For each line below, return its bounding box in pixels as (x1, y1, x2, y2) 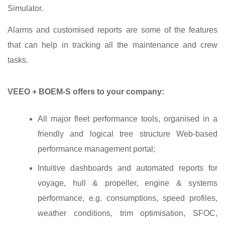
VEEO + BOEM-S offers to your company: (8, 87, 164, 96)
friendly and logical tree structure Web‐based (38, 130, 217, 139)
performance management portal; (38, 145, 155, 154)
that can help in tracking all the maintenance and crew (8, 40, 217, 49)
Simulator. (8, 4, 43, 13)
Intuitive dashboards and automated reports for (38, 164, 217, 173)
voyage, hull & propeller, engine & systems (38, 179, 217, 188)
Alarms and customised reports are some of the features (8, 25, 217, 34)
